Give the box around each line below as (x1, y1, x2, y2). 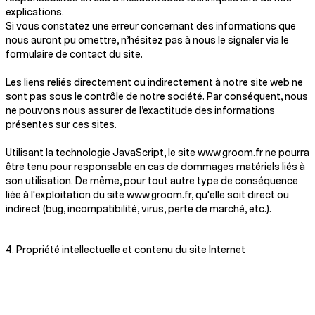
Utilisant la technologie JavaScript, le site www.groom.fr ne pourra (6, 148, 309, 158)
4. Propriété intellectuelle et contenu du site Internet (6, 245, 245, 255)
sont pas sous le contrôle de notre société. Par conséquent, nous (6, 92, 308, 102)
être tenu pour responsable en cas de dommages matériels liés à (6, 162, 305, 172)
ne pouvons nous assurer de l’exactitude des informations (6, 106, 275, 116)
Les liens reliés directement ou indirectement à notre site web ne (6, 78, 303, 88)
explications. (6, 8, 66, 18)
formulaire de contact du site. (6, 50, 145, 60)
